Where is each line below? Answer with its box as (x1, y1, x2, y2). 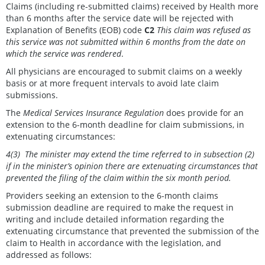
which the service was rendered (6, 48, 121, 60)
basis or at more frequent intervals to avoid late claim (6, 77, 219, 89)
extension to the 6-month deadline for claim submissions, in (6, 119, 244, 131)
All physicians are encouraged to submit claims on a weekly (6, 66, 242, 77)
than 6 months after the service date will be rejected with (6, 12, 234, 24)
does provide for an (166, 107, 244, 119)
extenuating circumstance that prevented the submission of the (6, 225, 259, 237)
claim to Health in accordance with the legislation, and (6, 237, 221, 249)
